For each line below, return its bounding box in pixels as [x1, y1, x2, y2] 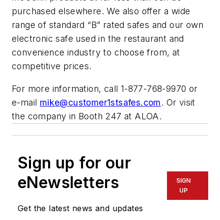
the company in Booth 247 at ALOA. [12, 110, 162, 121]
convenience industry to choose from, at [12, 47, 180, 58]
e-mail [12, 97, 40, 108]
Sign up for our [18, 153, 131, 172]
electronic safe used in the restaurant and [12, 33, 184, 44]
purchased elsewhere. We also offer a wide [12, 6, 191, 17]
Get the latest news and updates [18, 203, 143, 213]
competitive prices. [12, 61, 92, 72]
